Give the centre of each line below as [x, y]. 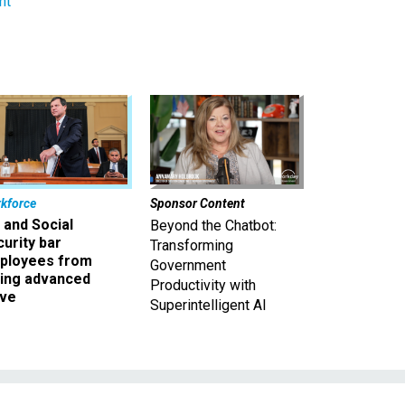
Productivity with [203, 286]
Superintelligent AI [208, 306]
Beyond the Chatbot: [213, 226]
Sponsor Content [198, 204]
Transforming [192, 246]
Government [188, 266]
